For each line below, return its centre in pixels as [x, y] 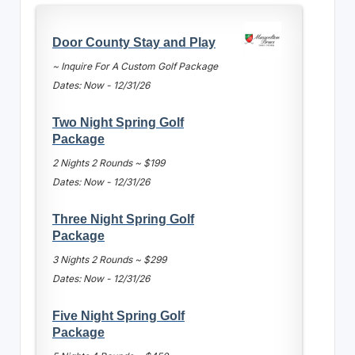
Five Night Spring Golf [118, 315]
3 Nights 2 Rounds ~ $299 [109, 259]
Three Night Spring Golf [123, 218]
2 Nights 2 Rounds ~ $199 [108, 162]
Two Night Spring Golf [118, 122]
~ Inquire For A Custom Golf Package [135, 66]
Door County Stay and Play [134, 42]
